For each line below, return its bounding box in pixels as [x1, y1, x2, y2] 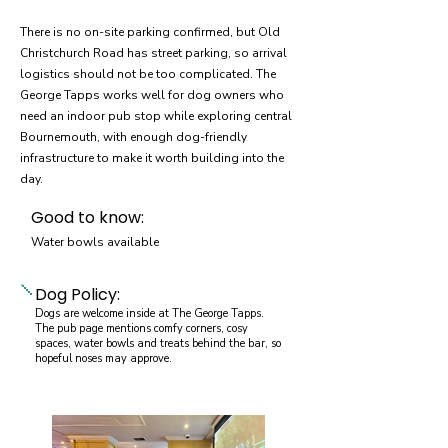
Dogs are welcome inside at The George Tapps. [35, 306, 264, 321]
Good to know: [31, 206, 144, 229]
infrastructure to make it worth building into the [20, 150, 284, 166]
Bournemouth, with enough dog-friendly [20, 129, 247, 145]
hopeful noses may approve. [35, 351, 172, 366]
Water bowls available [31, 234, 159, 250]
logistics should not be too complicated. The [20, 66, 276, 82]
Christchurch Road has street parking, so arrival [20, 45, 287, 61]
